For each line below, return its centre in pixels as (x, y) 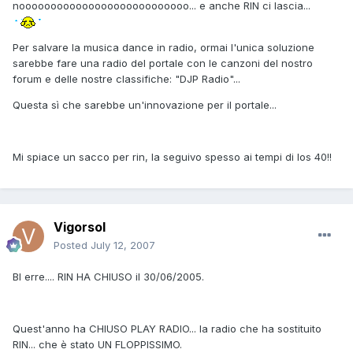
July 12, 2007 (123, 245)
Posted (72, 245)
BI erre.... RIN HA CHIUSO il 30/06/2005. (108, 277)
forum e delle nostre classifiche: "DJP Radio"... (126, 79)
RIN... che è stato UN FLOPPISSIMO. (97, 345)
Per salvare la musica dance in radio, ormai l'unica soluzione (163, 48)
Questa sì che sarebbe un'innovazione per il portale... (145, 105)
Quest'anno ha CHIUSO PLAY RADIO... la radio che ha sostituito (167, 329)
